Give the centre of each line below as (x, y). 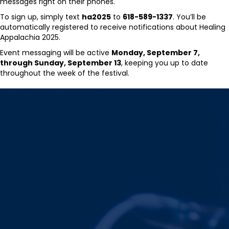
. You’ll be (189, 17)
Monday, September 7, (156, 52)
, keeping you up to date (165, 63)
